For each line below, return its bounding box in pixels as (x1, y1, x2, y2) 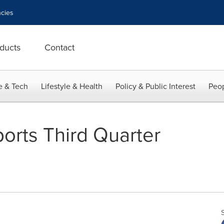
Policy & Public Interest (115, 80, 195, 91)
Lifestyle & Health (41, 80, 102, 91)
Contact (44, 41, 74, 53)
